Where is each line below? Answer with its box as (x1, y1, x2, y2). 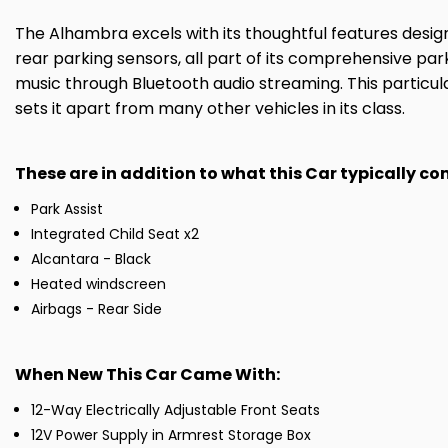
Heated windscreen (31, 274, 166, 295)
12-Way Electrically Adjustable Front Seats (31, 400, 320, 421)
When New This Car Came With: (15, 363, 280, 387)
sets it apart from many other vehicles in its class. (15, 97, 405, 121)
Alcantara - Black (31, 249, 151, 270)
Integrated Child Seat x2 (31, 224, 199, 245)
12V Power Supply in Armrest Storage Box (31, 425, 311, 446)
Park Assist (31, 199, 103, 220)
